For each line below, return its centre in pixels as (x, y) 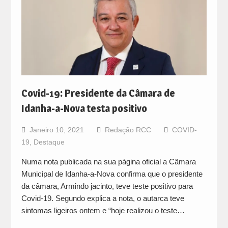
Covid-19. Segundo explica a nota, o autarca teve (103, 198)
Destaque (49, 142)
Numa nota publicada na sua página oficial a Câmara (108, 161)
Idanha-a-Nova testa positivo (84, 108)
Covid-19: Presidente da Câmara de (98, 93)
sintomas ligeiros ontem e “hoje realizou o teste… (103, 210)
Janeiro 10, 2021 (56, 130)
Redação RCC (128, 130)
